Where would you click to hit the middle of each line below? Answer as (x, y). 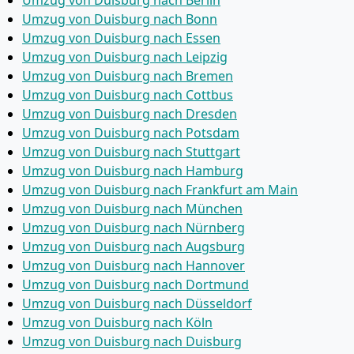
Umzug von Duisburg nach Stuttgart (131, 152)
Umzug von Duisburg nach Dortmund (136, 284)
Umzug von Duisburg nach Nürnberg (134, 228)
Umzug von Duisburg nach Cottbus (128, 95)
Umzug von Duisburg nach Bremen (128, 76)
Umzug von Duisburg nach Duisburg (132, 341)
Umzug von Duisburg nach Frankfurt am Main (160, 190)
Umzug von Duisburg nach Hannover (134, 265)
